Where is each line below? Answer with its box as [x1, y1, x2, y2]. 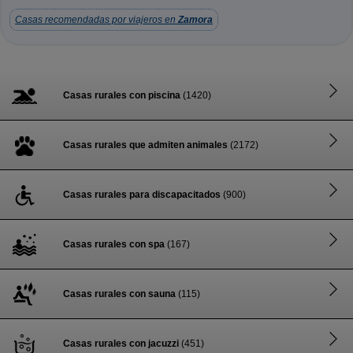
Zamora [178, 14, 213, 25]
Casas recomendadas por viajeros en [15, 14, 178, 25]
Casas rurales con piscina [63, 90, 180, 101]
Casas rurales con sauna [63, 288, 176, 299]
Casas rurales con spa [63, 239, 165, 250]
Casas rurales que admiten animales [63, 139, 228, 150]
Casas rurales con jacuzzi [63, 338, 179, 349]
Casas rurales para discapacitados [63, 189, 221, 200]
